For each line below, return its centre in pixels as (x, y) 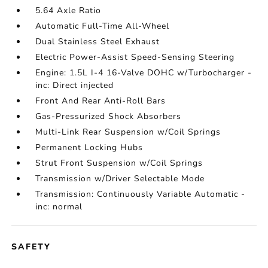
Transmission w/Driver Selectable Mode (120, 179)
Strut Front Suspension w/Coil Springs (119, 163)
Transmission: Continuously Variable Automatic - (141, 194)
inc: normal (59, 207)
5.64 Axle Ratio (68, 10)
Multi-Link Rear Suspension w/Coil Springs (128, 132)
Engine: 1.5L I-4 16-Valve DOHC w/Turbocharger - (144, 73)
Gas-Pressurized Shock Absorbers (109, 116)
